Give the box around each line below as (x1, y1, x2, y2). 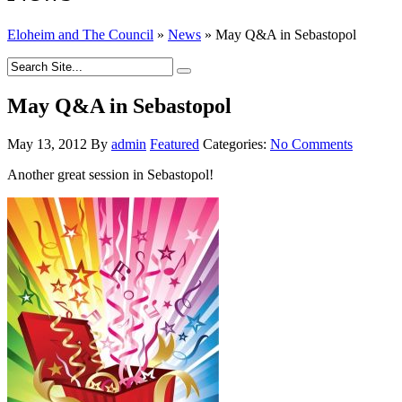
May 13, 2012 (7, 135, 87, 152)
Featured (150, 135, 199, 152)
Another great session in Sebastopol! (7, 166, 214, 182)
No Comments (270, 135, 353, 152)
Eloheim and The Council (7, 27, 153, 43)
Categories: (203, 135, 270, 152)
